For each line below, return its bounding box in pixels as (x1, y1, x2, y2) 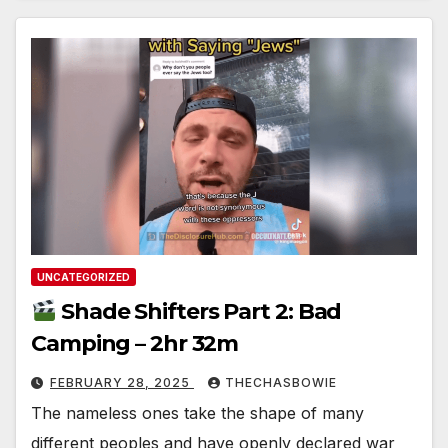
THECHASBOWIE (225, 374, 337, 390)
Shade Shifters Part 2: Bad (56, 297, 342, 325)
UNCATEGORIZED (37, 270, 130, 283)
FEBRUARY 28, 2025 (50, 374, 194, 390)
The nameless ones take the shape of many (31, 402, 364, 423)
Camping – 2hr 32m (31, 329, 239, 357)
